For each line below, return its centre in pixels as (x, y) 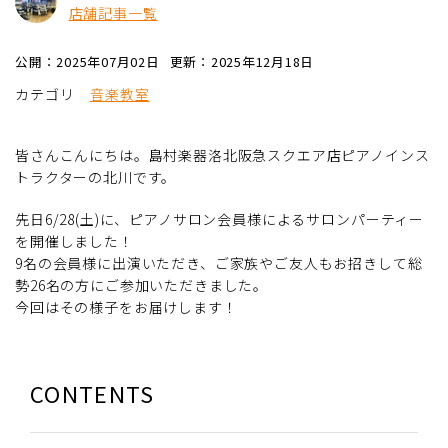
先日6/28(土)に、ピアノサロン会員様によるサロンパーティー (220, 218)
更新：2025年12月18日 (242, 61)
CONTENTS (92, 392)
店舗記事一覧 (113, 12)
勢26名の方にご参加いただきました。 (142, 284)
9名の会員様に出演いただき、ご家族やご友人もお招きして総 (219, 262)
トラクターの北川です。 (96, 176)
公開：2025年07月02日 (87, 61)
